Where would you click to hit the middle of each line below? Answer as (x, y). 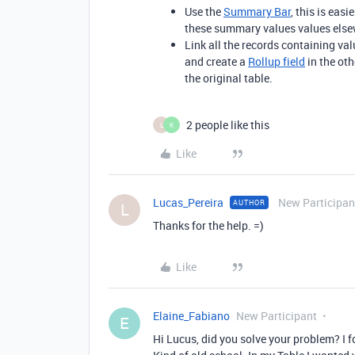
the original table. (229, 78)
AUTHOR (249, 202)
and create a (216, 61)
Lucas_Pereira (188, 202)
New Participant (277, 316)
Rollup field (277, 61)
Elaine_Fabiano (191, 316)
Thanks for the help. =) (208, 225)
